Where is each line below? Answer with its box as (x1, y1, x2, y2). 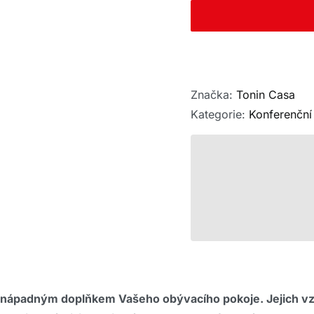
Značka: (190, 88, 236, 102)
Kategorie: (190, 107, 249, 121)
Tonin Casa (235, 88, 295, 102)
